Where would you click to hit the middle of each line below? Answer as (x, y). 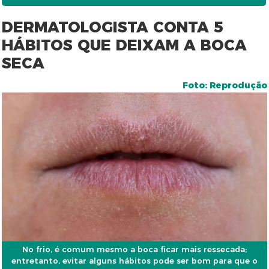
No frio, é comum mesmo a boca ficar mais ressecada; (134, 249)
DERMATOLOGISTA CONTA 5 (113, 27)
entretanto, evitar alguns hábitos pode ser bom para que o (134, 261)
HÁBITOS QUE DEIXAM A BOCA (125, 45)
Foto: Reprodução (225, 85)
